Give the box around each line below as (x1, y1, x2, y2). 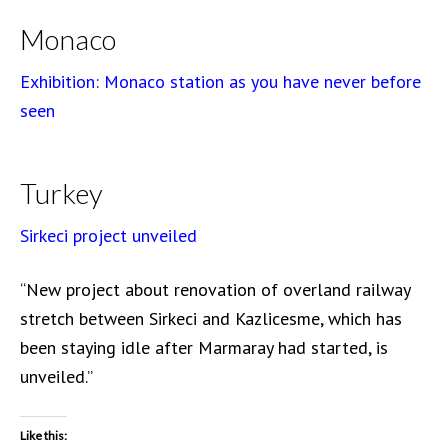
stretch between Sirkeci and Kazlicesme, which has (20, 307, 402, 330)
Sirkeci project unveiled (20, 224, 197, 247)
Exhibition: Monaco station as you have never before (20, 70, 421, 93)
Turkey (20, 176, 103, 210)
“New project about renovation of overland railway (20, 278, 410, 301)
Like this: (20, 428, 67, 443)
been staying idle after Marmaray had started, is (20, 336, 388, 359)
